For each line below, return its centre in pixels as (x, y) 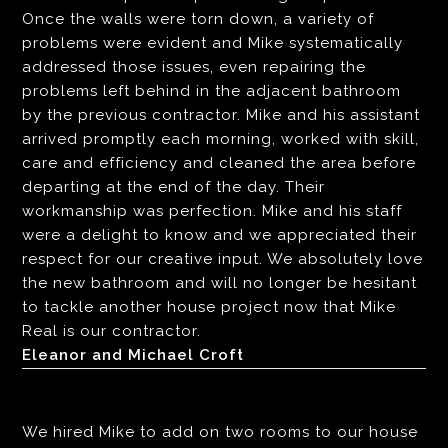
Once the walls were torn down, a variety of (198, 19)
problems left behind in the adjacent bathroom (212, 91)
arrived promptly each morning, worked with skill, (221, 139)
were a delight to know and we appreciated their (220, 235)
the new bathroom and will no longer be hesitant (220, 283)
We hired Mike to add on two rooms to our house (220, 432)
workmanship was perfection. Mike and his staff (212, 211)
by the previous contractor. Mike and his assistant (221, 115)
